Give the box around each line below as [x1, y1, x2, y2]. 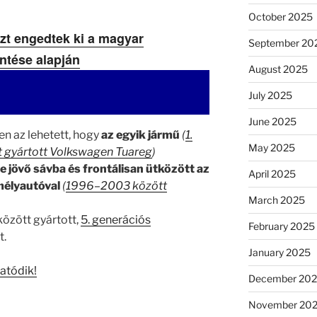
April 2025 [248, 167, 296, 180]
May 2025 [248, 141, 295, 154]
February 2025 [248, 219, 315, 232]
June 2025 [248, 115, 296, 127]
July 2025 [248, 88, 292, 101]
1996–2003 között [66, 178, 167, 192]
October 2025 [248, 10, 313, 23]
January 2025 [248, 246, 311, 258]
